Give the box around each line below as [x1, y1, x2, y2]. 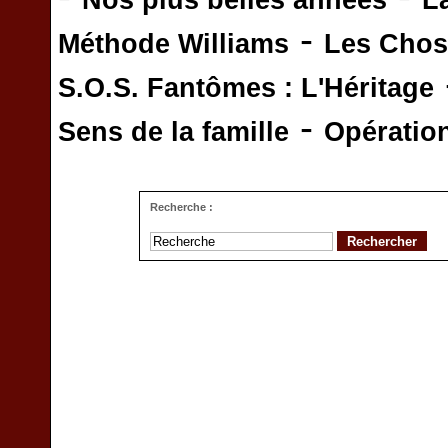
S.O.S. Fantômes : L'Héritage [58, 73, 434, 103]
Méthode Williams [58, 29, 289, 59]
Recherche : [150, 201, 213, 213]
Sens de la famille [58, 117, 289, 147]
